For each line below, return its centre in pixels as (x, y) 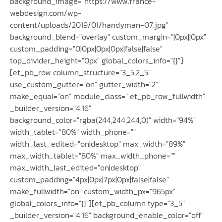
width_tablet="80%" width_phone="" (73, 132)
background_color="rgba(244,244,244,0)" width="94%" (103, 120)
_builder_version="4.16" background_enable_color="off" (107, 215)
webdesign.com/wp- (46, 13)
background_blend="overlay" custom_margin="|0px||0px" (108, 36)
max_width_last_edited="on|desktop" (75, 167)
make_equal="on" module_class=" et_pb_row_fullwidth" (108, 96)
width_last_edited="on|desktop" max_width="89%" (98, 143)
